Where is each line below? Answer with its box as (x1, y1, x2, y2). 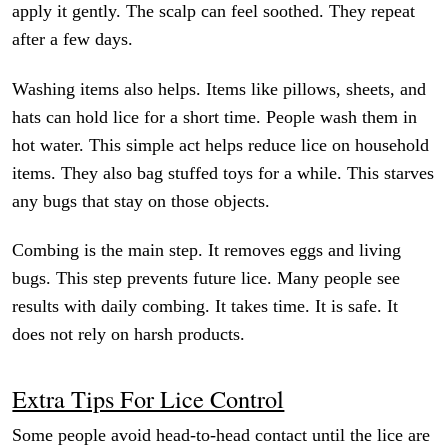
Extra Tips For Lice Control (12, 382, 285, 416)
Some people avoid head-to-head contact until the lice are (12, 425, 431, 446)
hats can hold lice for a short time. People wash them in (12, 106, 418, 127)
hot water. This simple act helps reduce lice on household (12, 134, 430, 155)
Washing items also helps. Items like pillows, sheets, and (12, 78, 427, 99)
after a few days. (12, 28, 134, 49)
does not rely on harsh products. (12, 324, 246, 345)
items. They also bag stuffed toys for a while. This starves (12, 162, 435, 183)
